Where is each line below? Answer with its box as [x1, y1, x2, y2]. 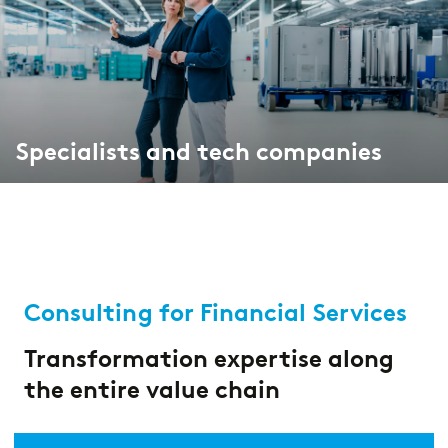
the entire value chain [24, 375, 280, 404]
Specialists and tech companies [16, 137, 382, 166]
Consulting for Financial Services [24, 298, 408, 327]
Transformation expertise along [24, 344, 394, 373]
